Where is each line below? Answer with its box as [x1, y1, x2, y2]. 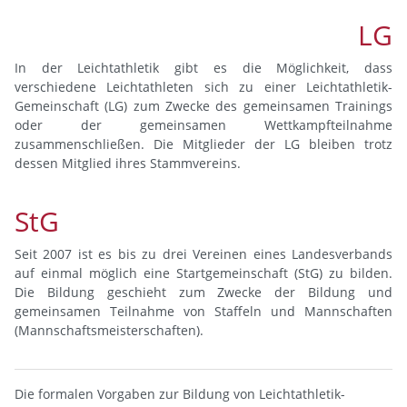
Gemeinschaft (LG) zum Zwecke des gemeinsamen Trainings [15, 97, 392, 115]
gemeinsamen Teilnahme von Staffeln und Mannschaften [15, 303, 392, 321]
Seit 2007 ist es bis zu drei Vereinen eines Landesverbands [15, 245, 392, 263]
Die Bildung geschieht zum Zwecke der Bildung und [15, 283, 392, 302]
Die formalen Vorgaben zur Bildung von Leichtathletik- [15, 385, 345, 403]
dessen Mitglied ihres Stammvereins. [15, 154, 241, 173]
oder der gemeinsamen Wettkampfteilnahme [15, 116, 392, 134]
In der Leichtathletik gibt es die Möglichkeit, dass [15, 59, 392, 77]
